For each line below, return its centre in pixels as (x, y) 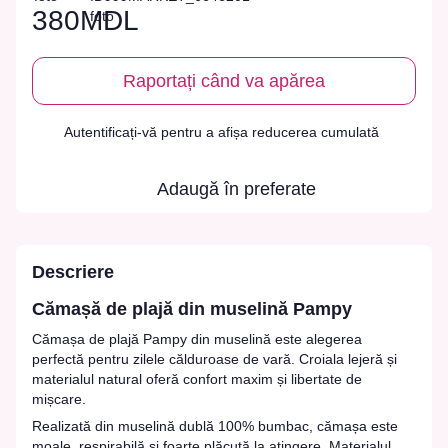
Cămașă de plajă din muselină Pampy (192, 309)
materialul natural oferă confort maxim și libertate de (197, 378)
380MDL (85, 21)
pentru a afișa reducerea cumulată (270, 132)
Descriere (73, 272)
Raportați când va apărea (224, 81)
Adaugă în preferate (236, 189)
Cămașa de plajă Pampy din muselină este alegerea (197, 338)
